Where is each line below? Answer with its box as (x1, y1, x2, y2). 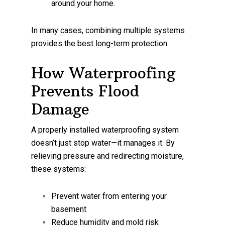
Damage (31, 99, 90, 119)
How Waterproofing (31, 63, 176, 82)
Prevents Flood (31, 81, 140, 100)
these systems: (31, 164, 86, 174)
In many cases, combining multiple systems (31, 25, 185, 35)
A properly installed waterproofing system (31, 125, 179, 135)
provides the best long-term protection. (31, 38, 169, 48)
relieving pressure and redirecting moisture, (31, 151, 184, 161)
